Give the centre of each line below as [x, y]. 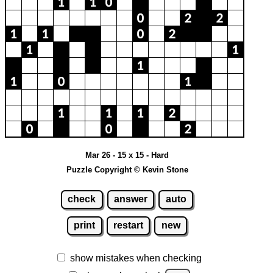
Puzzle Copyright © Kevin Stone [127, 169]
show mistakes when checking [136, 258]
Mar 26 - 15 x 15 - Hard [127, 155]
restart [128, 225]
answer [131, 199]
